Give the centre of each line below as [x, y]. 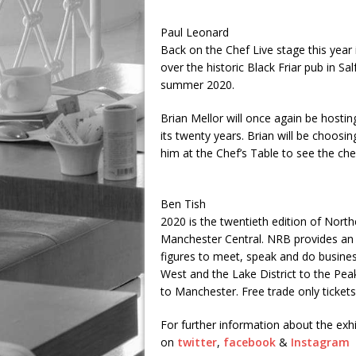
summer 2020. [197, 84]
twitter [197, 342]
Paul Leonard [195, 32]
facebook [250, 342]
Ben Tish [183, 203]
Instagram [320, 342]
